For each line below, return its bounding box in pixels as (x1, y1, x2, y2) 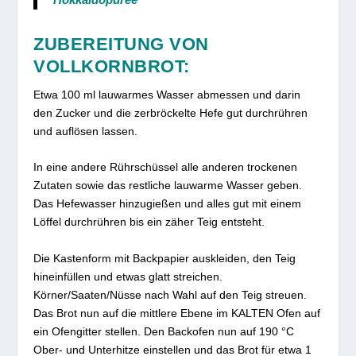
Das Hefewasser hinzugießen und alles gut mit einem (33, 197, 302, 211)
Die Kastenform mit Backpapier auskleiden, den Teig (33, 251, 296, 265)
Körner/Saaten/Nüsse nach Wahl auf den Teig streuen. (33, 288, 308, 301)
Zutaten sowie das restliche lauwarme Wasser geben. (33, 179, 303, 192)
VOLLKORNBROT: (33, 56, 190, 76)
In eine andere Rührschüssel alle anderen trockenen (33, 161, 298, 174)
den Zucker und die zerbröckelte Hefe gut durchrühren (33, 106, 308, 119)
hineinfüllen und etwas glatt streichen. (33, 269, 223, 283)
